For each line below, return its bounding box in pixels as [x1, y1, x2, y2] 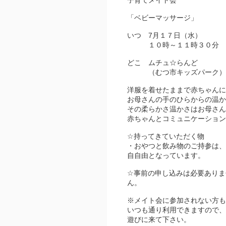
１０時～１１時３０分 [127, 41, 219, 49]
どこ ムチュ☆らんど [127, 59, 198, 67]
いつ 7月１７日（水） [127, 31, 202, 39]
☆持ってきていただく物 [127, 132, 204, 140]
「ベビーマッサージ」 [127, 14, 198, 22]
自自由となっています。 [127, 151, 205, 159]
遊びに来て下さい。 [127, 215, 191, 223]
